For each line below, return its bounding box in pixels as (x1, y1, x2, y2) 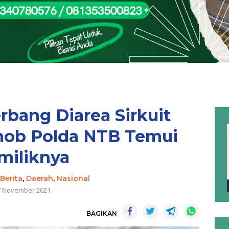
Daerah (26, 173, 53, 183)
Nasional (56, 173, 90, 183)
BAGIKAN (86, 209, 117, 217)
